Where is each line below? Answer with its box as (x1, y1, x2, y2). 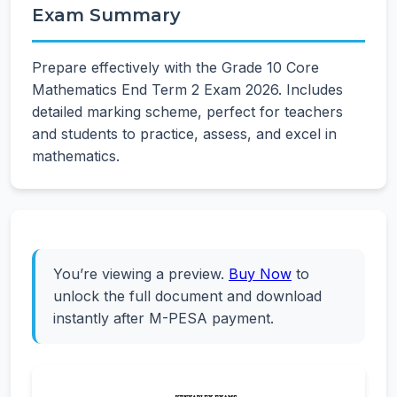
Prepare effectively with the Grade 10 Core (32, 58, 319, 76)
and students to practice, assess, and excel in (32, 125, 337, 143)
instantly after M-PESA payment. (53, 309, 274, 327)
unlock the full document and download (53, 287, 322, 305)
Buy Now (229, 265, 292, 283)
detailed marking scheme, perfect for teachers (32, 103, 343, 121)
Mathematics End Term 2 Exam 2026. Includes (32, 81, 343, 98)
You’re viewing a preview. (53, 265, 229, 283)
